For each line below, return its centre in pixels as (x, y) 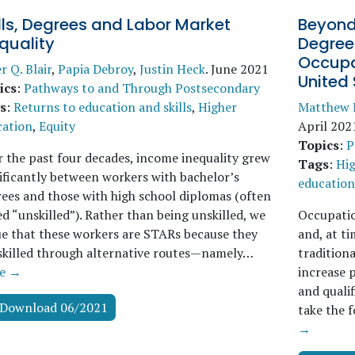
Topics (318, 145)
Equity (57, 126)
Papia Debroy (95, 69)
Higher (218, 107)
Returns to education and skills (103, 107)
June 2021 (240, 69)
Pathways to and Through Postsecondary (142, 88)
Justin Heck (172, 69)
